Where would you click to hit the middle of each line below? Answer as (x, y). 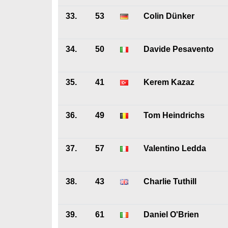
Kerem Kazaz (169, 82)
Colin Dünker (169, 16)
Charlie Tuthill (170, 181)
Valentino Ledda (175, 148)
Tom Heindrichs (174, 115)
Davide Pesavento (179, 49)
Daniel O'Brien (171, 215)
